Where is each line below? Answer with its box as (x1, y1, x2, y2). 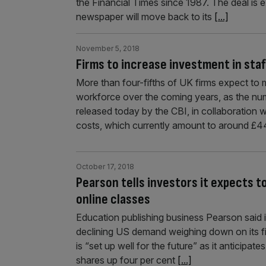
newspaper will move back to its (76, 11, 214, 23)
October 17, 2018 (76, 162, 134, 171)
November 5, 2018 (76, 44, 140, 53)
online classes (76, 191, 150, 208)
